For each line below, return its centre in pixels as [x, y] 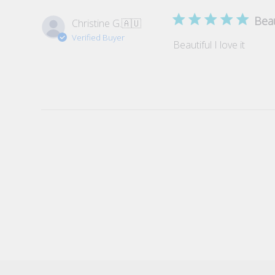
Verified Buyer [99, 38]
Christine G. [97, 24]
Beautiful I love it [209, 45]
